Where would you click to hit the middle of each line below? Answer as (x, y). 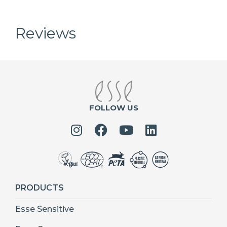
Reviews (46, 33)
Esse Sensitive (45, 209)
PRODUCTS (40, 187)
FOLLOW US (113, 107)
